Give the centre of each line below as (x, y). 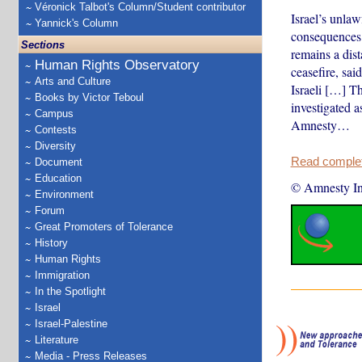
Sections (43, 45)
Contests (56, 130)
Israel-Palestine (71, 324)
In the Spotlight (70, 291)
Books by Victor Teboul (89, 97)
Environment (64, 194)
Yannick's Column (76, 23)
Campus (54, 114)
